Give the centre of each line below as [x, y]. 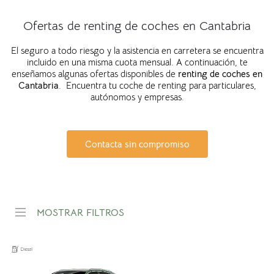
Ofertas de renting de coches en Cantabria [137, 26]
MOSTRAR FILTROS [80, 213]
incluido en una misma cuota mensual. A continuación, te [137, 62]
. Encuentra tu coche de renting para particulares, [157, 86]
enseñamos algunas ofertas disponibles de [95, 74]
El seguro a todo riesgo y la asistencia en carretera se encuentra [137, 51]
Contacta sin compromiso [137, 144]
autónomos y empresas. [137, 97]
